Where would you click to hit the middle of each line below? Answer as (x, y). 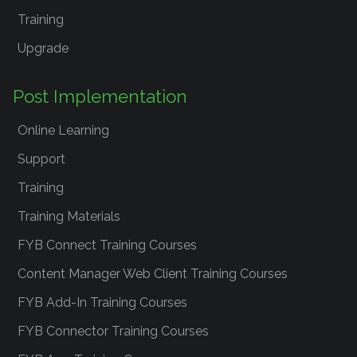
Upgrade (43, 48)
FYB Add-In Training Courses (102, 302)
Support (41, 159)
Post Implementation (100, 96)
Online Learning (63, 130)
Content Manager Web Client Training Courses (153, 274)
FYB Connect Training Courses (107, 245)
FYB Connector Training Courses (113, 331)
